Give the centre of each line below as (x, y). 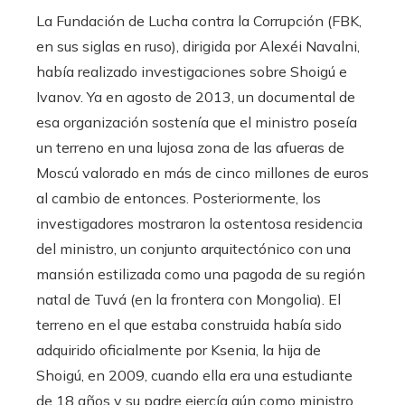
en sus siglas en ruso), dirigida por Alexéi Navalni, (198, 46)
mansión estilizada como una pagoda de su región (201, 273)
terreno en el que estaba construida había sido (189, 324)
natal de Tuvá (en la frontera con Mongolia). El (188, 299)
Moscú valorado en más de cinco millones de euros (202, 172)
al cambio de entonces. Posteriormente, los (179, 198)
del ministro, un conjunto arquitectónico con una (193, 248)
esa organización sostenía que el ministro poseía (197, 122)
